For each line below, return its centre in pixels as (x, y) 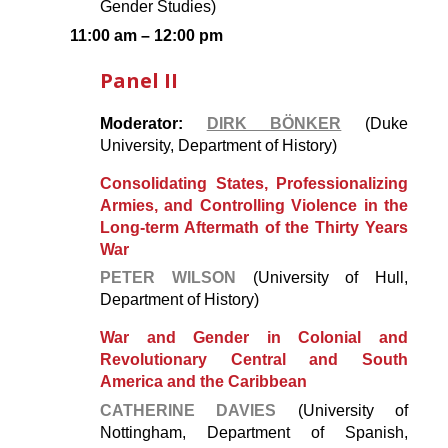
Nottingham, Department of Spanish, (254, 433)
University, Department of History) (218, 145)
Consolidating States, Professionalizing (254, 183)
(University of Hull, (330, 278)
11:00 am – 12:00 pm (146, 36)
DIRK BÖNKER (274, 123)
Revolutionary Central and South (254, 360)
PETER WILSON (176, 278)
